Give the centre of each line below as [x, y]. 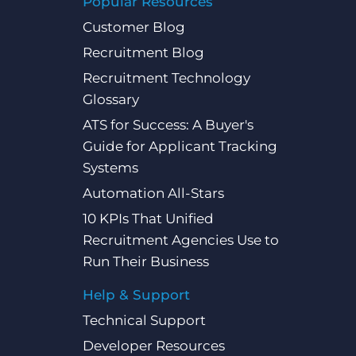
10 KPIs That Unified [148, 219]
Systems [110, 168]
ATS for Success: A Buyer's [168, 125]
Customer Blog [133, 27]
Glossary [110, 100]
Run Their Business [145, 262]
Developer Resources [153, 346]
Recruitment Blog [143, 53]
